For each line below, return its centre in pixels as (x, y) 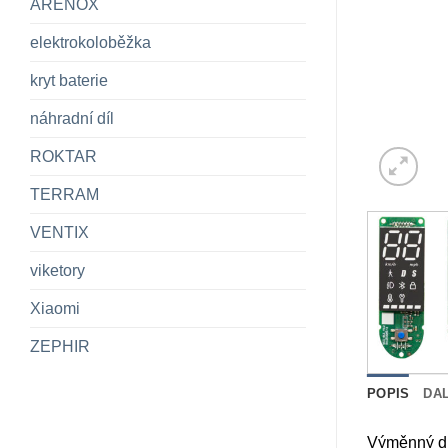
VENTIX (59, 233)
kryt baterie (69, 81)
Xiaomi (55, 309)
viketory (57, 271)
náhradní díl (72, 119)
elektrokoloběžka (90, 43)
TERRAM (64, 195)
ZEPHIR (60, 347)
